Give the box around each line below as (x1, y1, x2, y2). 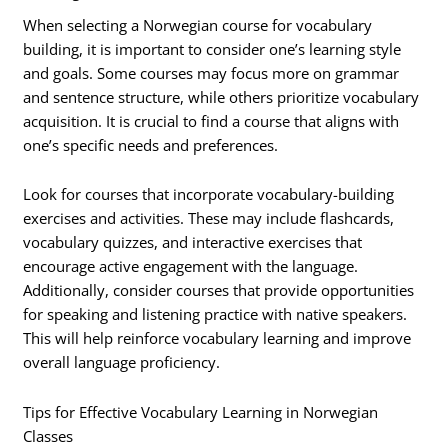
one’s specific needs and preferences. (23, 134, 279, 155)
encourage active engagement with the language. (23, 256, 359, 277)
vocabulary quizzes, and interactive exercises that (23, 232, 363, 253)
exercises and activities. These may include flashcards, (23, 208, 395, 229)
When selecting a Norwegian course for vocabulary (23, 14, 373, 35)
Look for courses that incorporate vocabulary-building (23, 184, 395, 205)
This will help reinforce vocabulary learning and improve (23, 328, 412, 349)
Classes (23, 425, 74, 446)
